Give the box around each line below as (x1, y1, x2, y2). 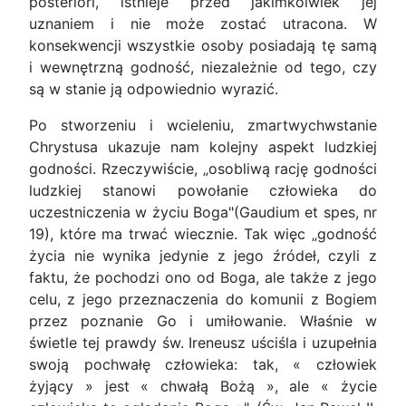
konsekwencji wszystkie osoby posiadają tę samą (29, 36, 377, 55)
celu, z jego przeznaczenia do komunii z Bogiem (29, 290, 377, 309)
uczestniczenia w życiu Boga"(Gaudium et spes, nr (29, 203, 377, 222)
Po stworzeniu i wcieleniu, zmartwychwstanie (29, 116, 377, 135)
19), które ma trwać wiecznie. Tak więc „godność (29, 225, 377, 244)
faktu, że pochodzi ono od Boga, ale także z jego (29, 268, 377, 287)
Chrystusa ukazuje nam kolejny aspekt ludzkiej (29, 138, 377, 157)
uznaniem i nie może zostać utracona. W (29, 14, 377, 34)
